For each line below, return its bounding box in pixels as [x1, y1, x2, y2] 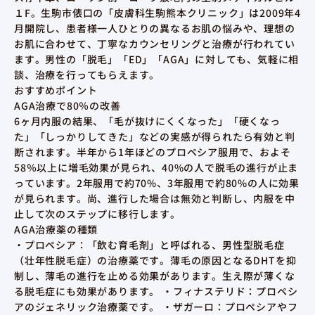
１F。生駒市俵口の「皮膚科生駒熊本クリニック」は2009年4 [14, 6, 302, 20]
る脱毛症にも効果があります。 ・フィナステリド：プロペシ [14, 284, 298, 299]
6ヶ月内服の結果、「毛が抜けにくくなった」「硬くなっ [14, 114, 281, 129]
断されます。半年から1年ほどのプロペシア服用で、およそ [14, 145, 291, 160]
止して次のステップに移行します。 [14, 207, 181, 221]
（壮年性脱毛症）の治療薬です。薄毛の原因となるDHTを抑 [14, 253, 297, 268]
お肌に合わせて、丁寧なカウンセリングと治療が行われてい [14, 37, 295, 51]
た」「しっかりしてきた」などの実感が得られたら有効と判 [14, 129, 295, 144]
